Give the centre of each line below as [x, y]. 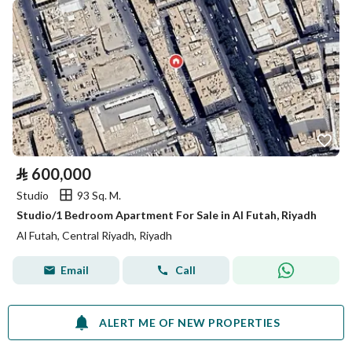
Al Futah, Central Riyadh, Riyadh [94, 235]
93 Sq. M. [99, 195]
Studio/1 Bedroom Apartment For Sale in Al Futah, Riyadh [167, 215]
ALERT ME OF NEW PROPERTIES [189, 322]
